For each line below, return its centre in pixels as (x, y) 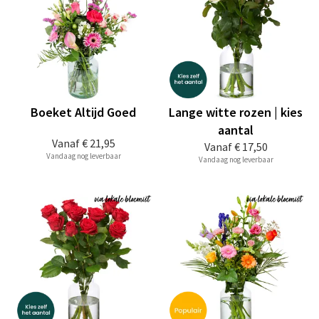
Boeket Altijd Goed (83, 112)
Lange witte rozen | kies (236, 112)
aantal (236, 130)
